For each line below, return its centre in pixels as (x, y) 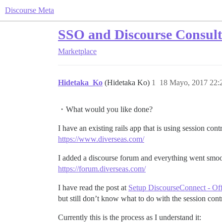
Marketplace (77, 51)
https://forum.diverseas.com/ (102, 169)
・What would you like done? (105, 109)
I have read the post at (93, 188)
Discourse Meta (29, 10)
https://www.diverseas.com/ (101, 139)
